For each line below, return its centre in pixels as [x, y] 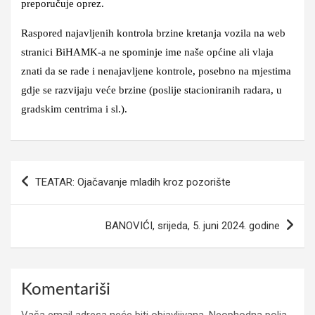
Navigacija [49, 171]
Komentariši [66, 289]
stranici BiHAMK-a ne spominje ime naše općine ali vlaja [147, 52]
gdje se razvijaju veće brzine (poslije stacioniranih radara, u [152, 90]
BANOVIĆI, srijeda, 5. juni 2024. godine [193, 225]
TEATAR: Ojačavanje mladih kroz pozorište [133, 182]
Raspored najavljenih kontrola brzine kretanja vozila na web [153, 33]
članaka [38, 193]
